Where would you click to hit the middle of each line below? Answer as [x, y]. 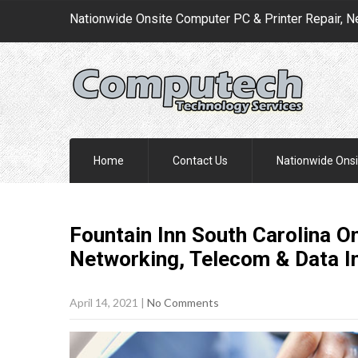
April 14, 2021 [104, 302]
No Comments [183, 302]
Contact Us [200, 161]
